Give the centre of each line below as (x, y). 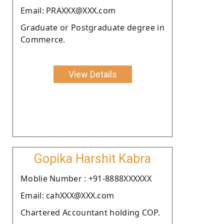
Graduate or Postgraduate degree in (92, 27)
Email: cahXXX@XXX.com (67, 195)
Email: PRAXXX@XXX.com (68, 10)
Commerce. (43, 39)
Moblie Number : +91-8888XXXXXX (86, 178)
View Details (92, 74)
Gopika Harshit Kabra (92, 158)
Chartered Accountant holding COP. (90, 212)
